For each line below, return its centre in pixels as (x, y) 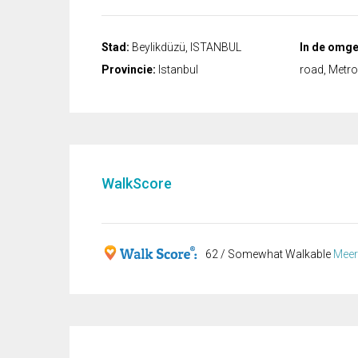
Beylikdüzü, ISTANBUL (185, 48)
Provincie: (129, 70)
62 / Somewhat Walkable (269, 255)
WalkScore (137, 184)
